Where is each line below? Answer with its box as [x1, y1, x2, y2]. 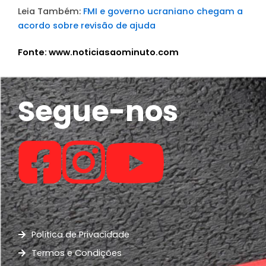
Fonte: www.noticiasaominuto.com [18, 46, 179, 59]
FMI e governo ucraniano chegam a [83, 5, 243, 17]
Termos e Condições [31, 246, 122, 259]
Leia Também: [18, 5, 83, 17]
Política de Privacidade [31, 228, 129, 240]
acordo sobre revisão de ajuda [18, 19, 156, 31]
